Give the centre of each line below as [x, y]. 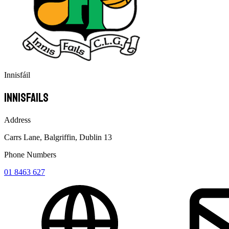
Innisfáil [17, 75]
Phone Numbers [30, 154]
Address [17, 120]
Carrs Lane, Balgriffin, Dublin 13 [58, 137]
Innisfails [26, 97]
